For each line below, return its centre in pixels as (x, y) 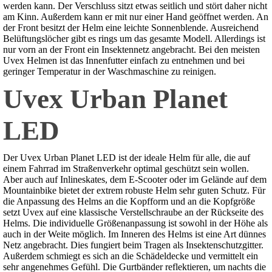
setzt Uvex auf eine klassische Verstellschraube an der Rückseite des (133, 212)
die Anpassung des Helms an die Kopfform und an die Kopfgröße (129, 202)
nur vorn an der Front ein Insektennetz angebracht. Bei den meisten (131, 50)
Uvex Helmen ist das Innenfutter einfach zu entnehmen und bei (124, 61)
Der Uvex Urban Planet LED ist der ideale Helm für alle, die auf (127, 158)
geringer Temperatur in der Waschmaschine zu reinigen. (110, 72)
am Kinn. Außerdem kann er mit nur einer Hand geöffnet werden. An (136, 17)
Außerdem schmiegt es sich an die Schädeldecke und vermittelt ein (131, 256)
